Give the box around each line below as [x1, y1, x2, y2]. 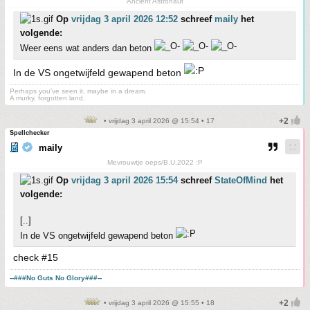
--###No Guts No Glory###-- [10, 274, 102, 282]
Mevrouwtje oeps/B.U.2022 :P [107, 158, 203, 167]
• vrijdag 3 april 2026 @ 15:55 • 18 [101, 299, 215, 307]
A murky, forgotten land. [10, 94, 85, 102]
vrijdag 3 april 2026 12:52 [71, 14, 178, 25]
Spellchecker [10, 129, 50, 137]
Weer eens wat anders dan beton [20, 43, 154, 54]
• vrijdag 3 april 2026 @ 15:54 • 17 [101, 117, 215, 125]
